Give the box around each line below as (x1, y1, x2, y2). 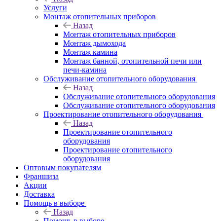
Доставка (24, 189, 55, 198)
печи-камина (63, 65, 107, 74)
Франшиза (24, 172, 59, 181)
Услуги (43, 3, 67, 12)
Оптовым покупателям (24, 163, 101, 172)
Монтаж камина (63, 47, 117, 56)
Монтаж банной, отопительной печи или (63, 56, 202, 65)
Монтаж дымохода (63, 38, 126, 47)
